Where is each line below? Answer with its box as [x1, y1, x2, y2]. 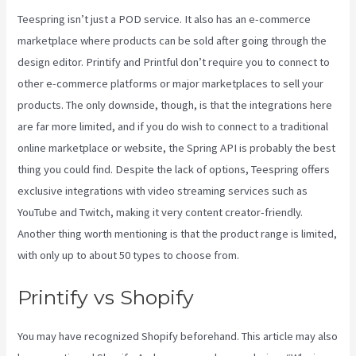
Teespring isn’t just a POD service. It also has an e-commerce [17, 11, 311, 26]
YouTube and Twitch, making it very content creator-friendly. [17, 204, 304, 219]
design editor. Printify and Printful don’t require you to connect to [17, 54, 331, 69]
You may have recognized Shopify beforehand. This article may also [17, 329, 339, 344]
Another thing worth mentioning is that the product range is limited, [17, 226, 338, 241]
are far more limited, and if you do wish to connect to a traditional [17, 118, 329, 133]
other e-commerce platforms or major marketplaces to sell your [17, 75, 324, 91]
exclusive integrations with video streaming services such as [17, 183, 308, 198]
